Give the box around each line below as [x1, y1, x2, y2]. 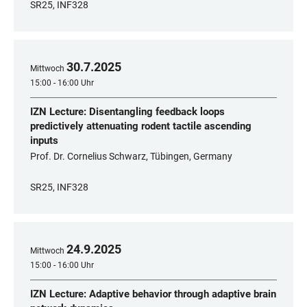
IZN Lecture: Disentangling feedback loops [30, 106, 225, 118]
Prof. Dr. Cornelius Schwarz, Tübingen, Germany [30, 151, 232, 162]
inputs [30, 134, 58, 147]
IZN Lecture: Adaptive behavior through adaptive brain [30, 288, 276, 300]
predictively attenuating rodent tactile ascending [30, 120, 251, 132]
